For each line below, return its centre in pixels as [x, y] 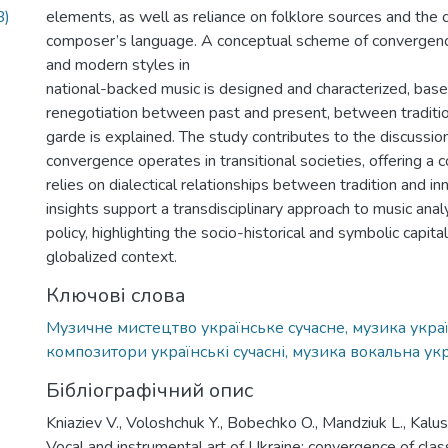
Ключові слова [116, 295]
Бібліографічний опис [149, 390]
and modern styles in [118, 65]
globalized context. [111, 257]
